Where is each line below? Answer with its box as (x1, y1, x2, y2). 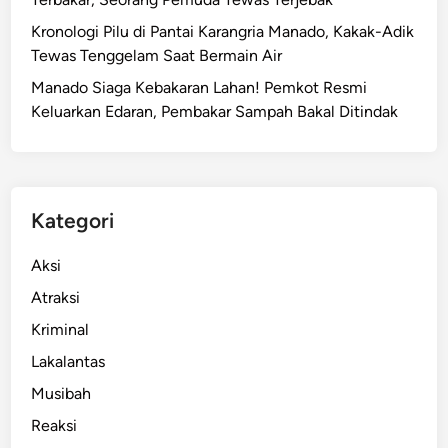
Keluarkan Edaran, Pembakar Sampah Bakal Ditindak (31, 101, 399, 121)
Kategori (31, 207, 115, 233)
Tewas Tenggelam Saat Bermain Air (31, 45, 283, 65)
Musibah (31, 383, 92, 403)
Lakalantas (31, 351, 106, 371)
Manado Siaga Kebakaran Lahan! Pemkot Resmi (31, 77, 368, 97)
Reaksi (31, 415, 78, 435)
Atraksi (31, 287, 81, 307)
